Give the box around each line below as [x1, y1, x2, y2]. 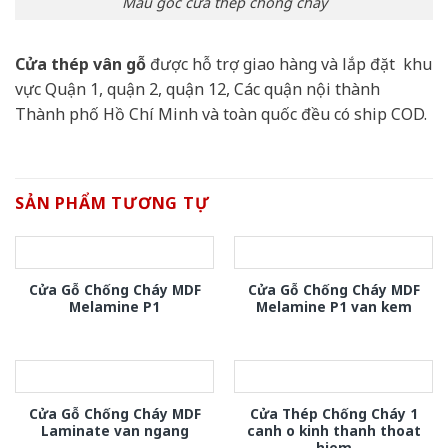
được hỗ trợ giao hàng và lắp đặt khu [150, 53, 432, 76]
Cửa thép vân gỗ [15, 53, 150, 76]
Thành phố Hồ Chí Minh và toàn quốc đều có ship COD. [15, 103, 427, 126]
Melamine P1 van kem [255, 297, 412, 317]
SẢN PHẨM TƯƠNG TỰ [15, 191, 210, 214]
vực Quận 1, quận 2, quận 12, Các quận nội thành [15, 78, 380, 101]
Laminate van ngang [40, 420, 189, 440]
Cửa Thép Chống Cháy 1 [249, 403, 418, 423]
